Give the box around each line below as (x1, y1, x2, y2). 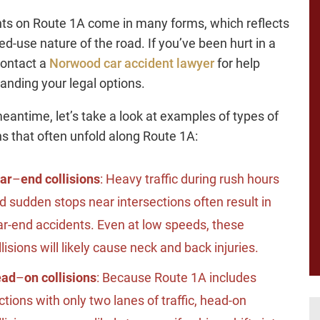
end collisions (21, 171, 100, 187)
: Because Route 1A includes (96, 270, 256, 286)
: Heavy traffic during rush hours (100, 171, 279, 187)
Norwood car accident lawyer (49, 56, 214, 71)
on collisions (24, 270, 96, 286)
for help (214, 56, 260, 71)
